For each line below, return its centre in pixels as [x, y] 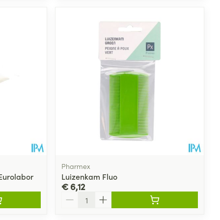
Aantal [73, 196]
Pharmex [76, 166]
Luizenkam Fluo [90, 177]
